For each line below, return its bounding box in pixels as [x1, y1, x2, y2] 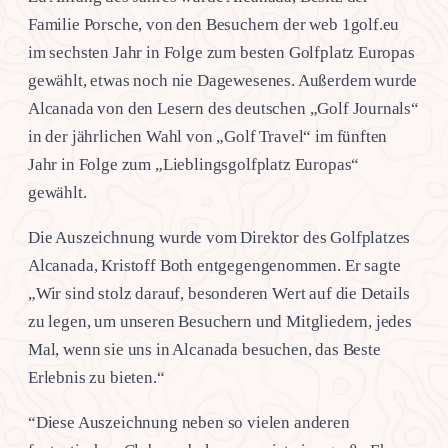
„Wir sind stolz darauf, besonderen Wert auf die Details [28, 283, 410, 303]
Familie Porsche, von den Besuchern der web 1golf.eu [28, 14, 400, 34]
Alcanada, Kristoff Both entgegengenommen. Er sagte [28, 255, 401, 275]
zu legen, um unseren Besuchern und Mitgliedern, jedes [28, 311, 412, 331]
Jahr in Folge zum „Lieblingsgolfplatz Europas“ [28, 154, 360, 174]
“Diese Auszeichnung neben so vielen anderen [28, 412, 350, 432]
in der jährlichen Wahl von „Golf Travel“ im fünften [28, 126, 388, 146]
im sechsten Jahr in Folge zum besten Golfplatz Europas [28, 42, 415, 62]
